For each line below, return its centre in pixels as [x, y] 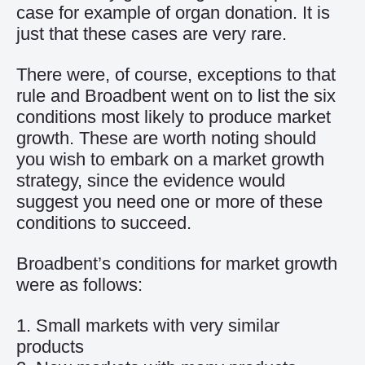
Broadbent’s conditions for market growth [177, 264]
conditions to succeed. [104, 223]
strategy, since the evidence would [151, 180]
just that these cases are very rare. [152, 34]
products [50, 347]
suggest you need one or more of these [169, 202]
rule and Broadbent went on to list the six [176, 96]
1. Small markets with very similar [148, 325]
